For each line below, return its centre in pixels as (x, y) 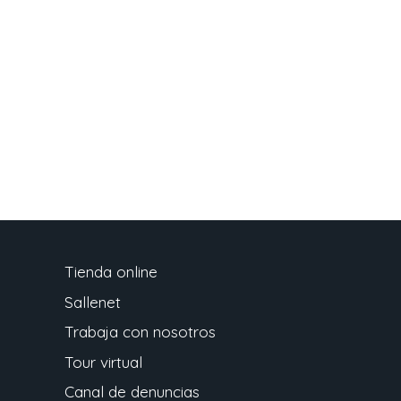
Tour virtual (103, 362)
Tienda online (111, 272)
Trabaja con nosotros (140, 332)
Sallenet (92, 302)
